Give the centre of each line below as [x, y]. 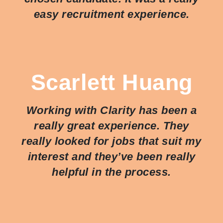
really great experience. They [111, 125]
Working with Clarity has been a [111, 110]
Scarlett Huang [111, 82]
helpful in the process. [111, 172]
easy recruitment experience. [111, 14]
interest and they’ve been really [111, 156]
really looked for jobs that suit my [111, 141]
